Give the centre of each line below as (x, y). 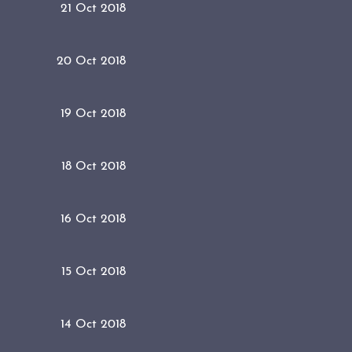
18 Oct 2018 (93, 166)
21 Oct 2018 (93, 8)
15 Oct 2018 (93, 271)
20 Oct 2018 (91, 61)
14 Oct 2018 (93, 324)
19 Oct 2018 (93, 114)
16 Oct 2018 (93, 219)
